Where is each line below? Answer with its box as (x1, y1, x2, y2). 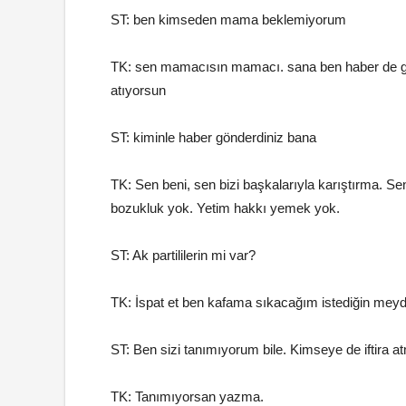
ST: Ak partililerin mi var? (111, 247, 256, 263)
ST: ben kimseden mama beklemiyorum (111, 12, 346, 27)
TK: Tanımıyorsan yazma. (111, 389, 264, 404)
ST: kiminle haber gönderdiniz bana (111, 130, 316, 145)
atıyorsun (111, 82, 166, 98)
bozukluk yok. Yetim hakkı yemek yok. (111, 200, 340, 216)
